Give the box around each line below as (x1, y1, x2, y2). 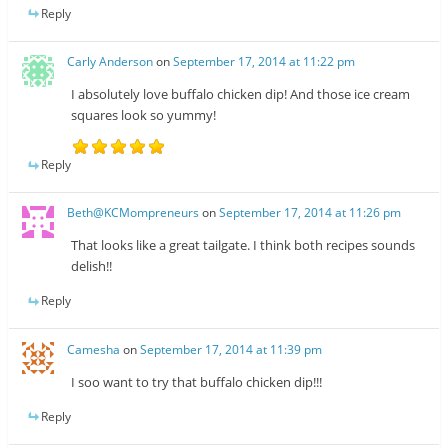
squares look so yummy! (71, 106, 217, 125)
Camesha (67, 340, 121, 358)
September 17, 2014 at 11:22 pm (173, 53, 356, 71)
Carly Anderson (67, 53, 154, 71)
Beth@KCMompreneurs (67, 204, 200, 222)
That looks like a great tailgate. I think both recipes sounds (71, 236, 416, 255)
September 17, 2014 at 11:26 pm (219, 204, 402, 222)
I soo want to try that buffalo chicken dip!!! (71, 372, 323, 391)
